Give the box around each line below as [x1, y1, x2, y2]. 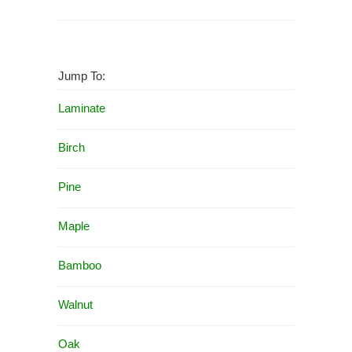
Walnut [58, 299, 93, 311]
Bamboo [58, 259, 101, 272]
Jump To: [58, 70, 105, 82]
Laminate [58, 102, 105, 115]
